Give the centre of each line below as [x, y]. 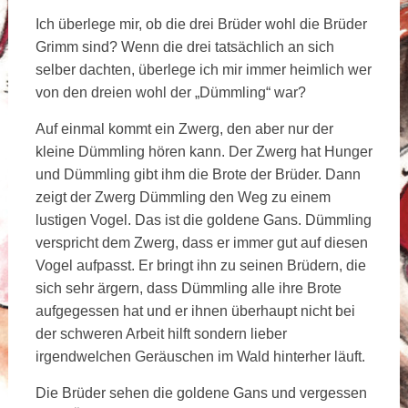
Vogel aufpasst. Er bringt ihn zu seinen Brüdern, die [200, 265]
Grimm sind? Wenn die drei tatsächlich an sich [184, 46]
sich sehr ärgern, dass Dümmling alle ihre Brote [188, 288]
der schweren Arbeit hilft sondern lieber [161, 333]
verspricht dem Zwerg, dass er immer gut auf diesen [201, 242]
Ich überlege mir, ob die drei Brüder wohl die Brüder [201, 24]
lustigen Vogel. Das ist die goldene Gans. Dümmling [203, 219]
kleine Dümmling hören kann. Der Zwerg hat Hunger [204, 151]
